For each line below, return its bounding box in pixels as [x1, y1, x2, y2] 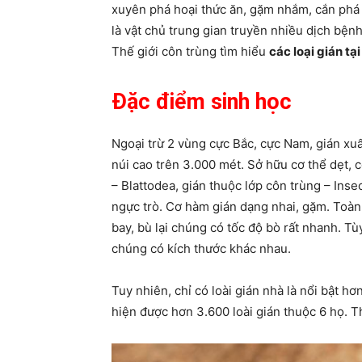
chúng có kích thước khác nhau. [112, 241, 291, 256]
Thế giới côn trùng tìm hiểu [112, 44, 269, 59]
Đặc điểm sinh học [112, 89, 292, 115]
